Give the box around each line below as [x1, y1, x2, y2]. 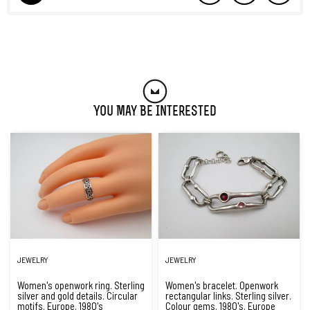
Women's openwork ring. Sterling [17, 279, 145, 291]
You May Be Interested [93, 105, 217, 119]
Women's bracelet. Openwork [165, 279, 278, 291]
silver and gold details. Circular [17, 289, 138, 302]
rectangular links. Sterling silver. [165, 289, 291, 302]
